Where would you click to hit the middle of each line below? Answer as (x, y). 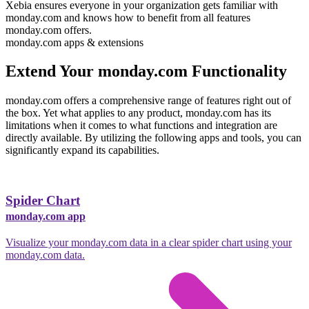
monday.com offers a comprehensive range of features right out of (148, 101)
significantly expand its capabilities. (82, 150)
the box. (24, 113)
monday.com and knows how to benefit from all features (128, 17)
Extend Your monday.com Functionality (146, 71)
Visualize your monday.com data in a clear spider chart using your (149, 242)
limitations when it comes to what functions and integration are (141, 126)
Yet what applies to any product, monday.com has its (157, 113)
